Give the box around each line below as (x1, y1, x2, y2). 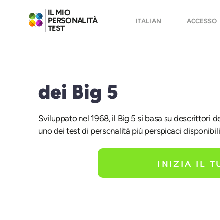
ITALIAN (135, 17, 162, 25)
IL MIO (47, 8, 70, 17)
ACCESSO (187, 17, 217, 25)
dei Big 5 (38, 80, 118, 104)
